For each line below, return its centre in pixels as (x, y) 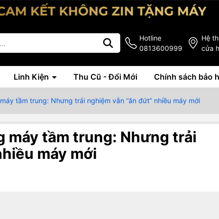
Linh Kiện (32, 77)
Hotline (150, 38)
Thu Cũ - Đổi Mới (105, 77)
